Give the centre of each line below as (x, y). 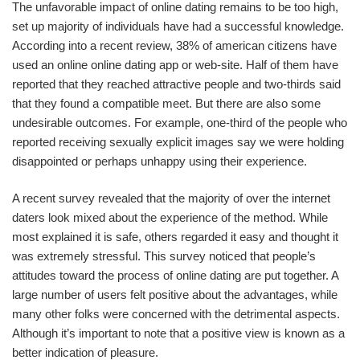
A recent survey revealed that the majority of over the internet (171, 198)
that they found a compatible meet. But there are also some (166, 103)
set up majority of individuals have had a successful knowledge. (178, 26)
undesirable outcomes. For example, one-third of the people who (180, 122)
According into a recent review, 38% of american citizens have (174, 45)
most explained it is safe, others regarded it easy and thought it (175, 237)
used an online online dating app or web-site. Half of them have (175, 64)
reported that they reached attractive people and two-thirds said (176, 84)
